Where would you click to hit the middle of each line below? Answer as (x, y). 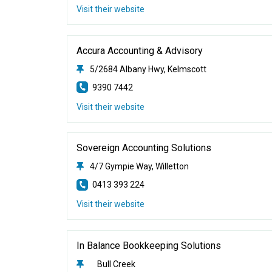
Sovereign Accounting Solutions (144, 148)
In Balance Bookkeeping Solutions (149, 245)
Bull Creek (113, 264)
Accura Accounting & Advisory (140, 50)
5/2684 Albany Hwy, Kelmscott (148, 69)
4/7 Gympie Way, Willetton (140, 166)
